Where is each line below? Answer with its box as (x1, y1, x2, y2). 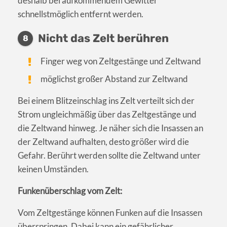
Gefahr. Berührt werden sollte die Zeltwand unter (18, 150, 201, 161)
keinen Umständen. (18, 164, 89, 175)
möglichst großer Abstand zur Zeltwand (41, 73, 188, 85)
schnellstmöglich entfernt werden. (18, 9, 143, 20)
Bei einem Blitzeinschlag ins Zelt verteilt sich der (18, 95, 195, 106)
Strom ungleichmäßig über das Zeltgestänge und (18, 109, 197, 120)
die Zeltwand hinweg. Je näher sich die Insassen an (18, 123, 203, 134)
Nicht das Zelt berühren (38, 31, 169, 46)
